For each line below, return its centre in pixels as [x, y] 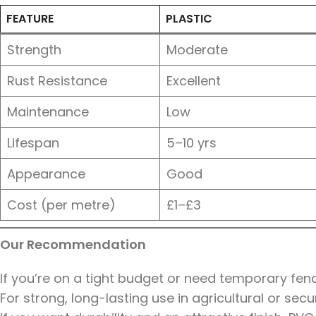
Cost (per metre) [61, 205]
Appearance [46, 174]
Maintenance [48, 111]
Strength [34, 49]
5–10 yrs [192, 142]
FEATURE [30, 18]
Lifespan [33, 142]
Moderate [197, 49]
